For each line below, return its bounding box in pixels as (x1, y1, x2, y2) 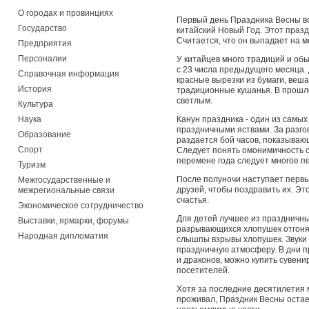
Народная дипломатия (18, 231, 108, 241)
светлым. (177, 96, 215, 106)
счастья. (177, 195, 211, 205)
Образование (18, 130, 71, 139)
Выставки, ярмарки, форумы (18, 216, 129, 226)
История (18, 84, 52, 94)
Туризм (18, 160, 46, 170)
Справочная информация (18, 69, 119, 79)
